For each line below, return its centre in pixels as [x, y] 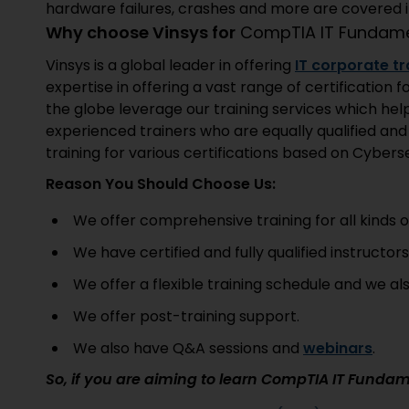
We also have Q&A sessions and [188, 348]
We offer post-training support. [186, 316]
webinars [338, 348]
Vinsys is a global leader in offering [170, 65]
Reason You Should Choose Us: [161, 184]
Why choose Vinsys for [141, 32]
